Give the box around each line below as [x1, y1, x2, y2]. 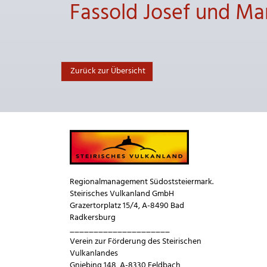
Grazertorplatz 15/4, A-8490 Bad [70, 199, 184, 213]
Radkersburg [70, 211, 116, 225]
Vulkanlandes [70, 247, 118, 260]
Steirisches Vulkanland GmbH [70, 187, 174, 201]
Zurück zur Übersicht [69, 64, 145, 78]
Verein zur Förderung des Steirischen [70, 235, 201, 249]
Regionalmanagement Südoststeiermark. [70, 175, 213, 189]
